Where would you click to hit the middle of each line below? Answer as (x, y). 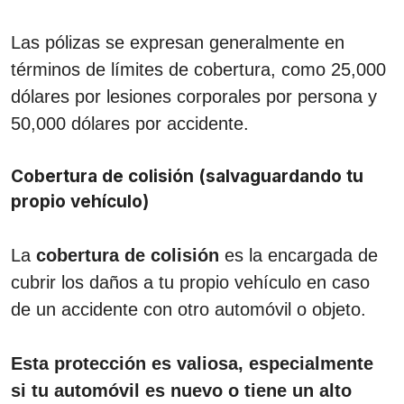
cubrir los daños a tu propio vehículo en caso (190, 282)
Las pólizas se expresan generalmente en (178, 42)
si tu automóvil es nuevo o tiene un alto (181, 390)
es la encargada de (298, 255)
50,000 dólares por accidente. (130, 123)
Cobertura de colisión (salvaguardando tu (187, 176)
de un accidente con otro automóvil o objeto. (188, 309)
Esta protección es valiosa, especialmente (192, 363)
